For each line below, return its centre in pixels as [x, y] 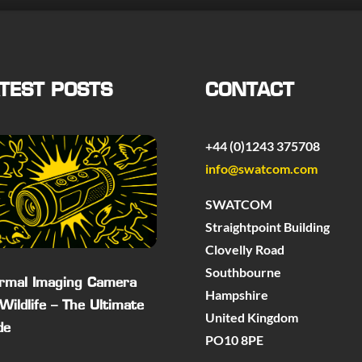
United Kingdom [251, 317]
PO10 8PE [234, 339]
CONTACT [249, 92]
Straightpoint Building [267, 226]
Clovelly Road [244, 249]
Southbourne [243, 271]
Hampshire [236, 294]
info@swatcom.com [261, 168]
